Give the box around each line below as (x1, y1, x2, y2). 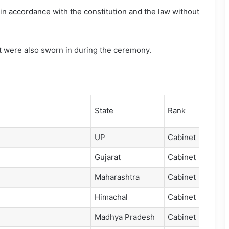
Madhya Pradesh (95, 212, 155, 222)
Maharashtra (95, 172, 140, 182)
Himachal (95, 192, 128, 202)
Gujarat (95, 152, 121, 163)
